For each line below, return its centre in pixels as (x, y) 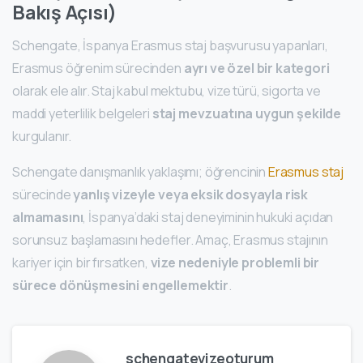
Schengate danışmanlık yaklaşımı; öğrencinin (140, 172)
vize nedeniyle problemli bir (235, 263)
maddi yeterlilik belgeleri (82, 114)
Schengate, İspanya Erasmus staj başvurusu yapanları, (170, 46)
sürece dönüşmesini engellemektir (120, 286)
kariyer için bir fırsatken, (81, 263)
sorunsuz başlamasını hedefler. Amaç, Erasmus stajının (170, 240)
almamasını (48, 218)
